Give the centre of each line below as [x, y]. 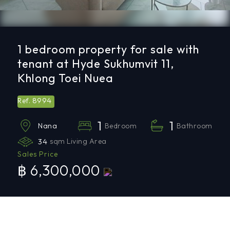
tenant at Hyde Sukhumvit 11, [96, 64]
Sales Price [38, 154]
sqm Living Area [78, 141]
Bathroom [194, 126]
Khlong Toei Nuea [66, 78]
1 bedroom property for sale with [109, 49]
